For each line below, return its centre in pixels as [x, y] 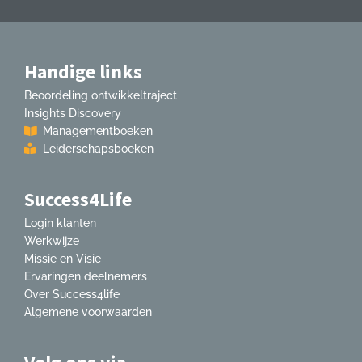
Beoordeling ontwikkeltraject [101, 96]
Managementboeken [97, 131]
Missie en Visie [63, 259]
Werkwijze [52, 241]
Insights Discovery [73, 114]
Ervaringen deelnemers [86, 277]
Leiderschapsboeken [98, 149]
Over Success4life [72, 295]
